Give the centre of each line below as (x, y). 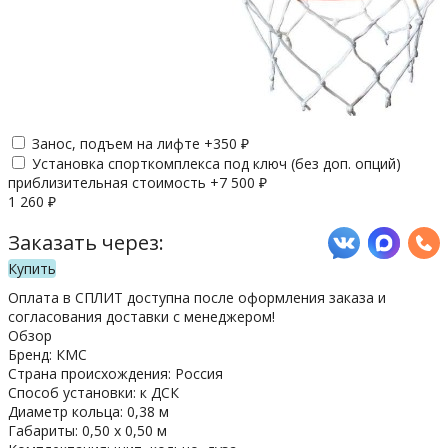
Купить (32, 268)
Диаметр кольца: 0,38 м (88, 411)
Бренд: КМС (47, 354)
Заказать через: (86, 243)
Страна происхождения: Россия (115, 373)
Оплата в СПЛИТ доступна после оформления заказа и (197, 297)
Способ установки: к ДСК (93, 392)
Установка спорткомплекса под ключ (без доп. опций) (216, 163)
